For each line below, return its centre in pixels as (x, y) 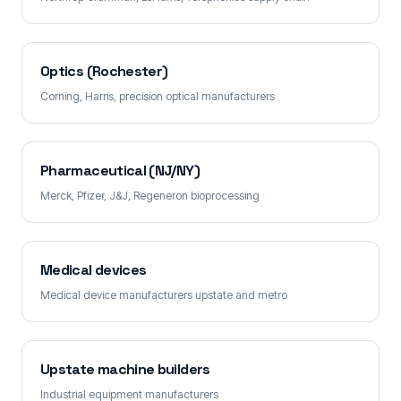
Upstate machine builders (125, 369)
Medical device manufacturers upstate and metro (164, 295)
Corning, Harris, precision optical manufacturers (158, 96)
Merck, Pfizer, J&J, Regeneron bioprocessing (150, 196)
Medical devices (94, 270)
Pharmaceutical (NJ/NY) (120, 171)
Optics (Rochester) (104, 71)
